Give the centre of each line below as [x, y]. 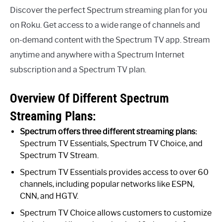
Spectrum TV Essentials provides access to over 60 [114, 172]
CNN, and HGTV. [49, 196]
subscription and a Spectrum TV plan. [78, 69]
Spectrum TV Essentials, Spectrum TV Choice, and [111, 143]
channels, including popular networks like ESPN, [107, 184]
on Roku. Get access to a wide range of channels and [105, 25]
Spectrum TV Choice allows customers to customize [116, 213]
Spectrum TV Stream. [59, 155]
